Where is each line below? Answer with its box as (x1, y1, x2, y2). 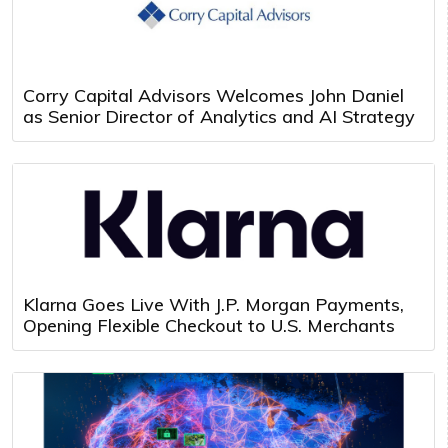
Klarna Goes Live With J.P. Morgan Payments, (23, 292, 404, 316)
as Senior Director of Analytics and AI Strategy (23, 104, 415, 128)
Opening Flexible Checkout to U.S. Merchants (23, 313, 395, 337)
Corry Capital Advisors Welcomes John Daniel (23, 83, 404, 107)
